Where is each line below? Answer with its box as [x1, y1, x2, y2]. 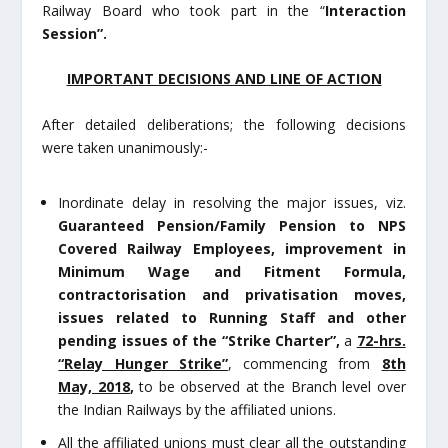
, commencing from [227, 354, 382, 374]
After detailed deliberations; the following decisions [42, 114, 406, 134]
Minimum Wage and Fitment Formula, [58, 262, 406, 282]
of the [172, 331, 218, 351]
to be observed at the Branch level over [139, 377, 406, 397]
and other [326, 308, 406, 328]
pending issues [58, 331, 168, 351]
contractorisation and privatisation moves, [58, 285, 406, 305]
